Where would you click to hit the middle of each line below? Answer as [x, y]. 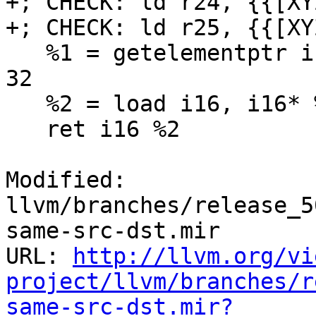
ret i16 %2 [26, 129]
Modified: [66, 180]
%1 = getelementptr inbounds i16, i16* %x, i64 [26, 53]
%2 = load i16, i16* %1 [26, 104]
